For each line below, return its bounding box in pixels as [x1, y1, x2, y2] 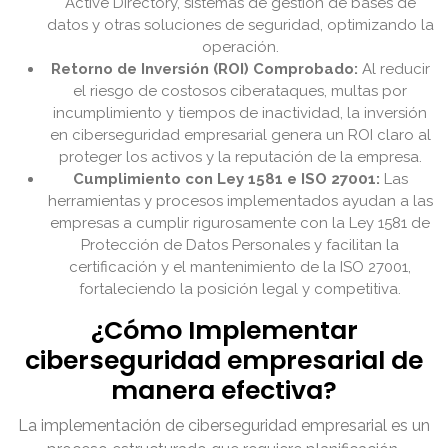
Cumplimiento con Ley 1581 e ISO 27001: [72, 170, 380, 189]
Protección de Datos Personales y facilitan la [81, 236, 399, 255]
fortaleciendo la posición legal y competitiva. [79, 280, 401, 299]
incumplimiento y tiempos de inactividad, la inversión [53, 104, 427, 123]
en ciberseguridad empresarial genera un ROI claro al [49, 126, 431, 145]
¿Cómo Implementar [90, 313, 358, 349]
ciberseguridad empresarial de [25, 343, 423, 379]
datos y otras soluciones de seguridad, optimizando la [46, 16, 434, 35]
